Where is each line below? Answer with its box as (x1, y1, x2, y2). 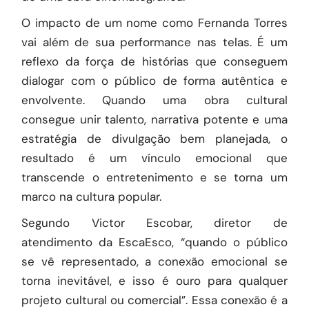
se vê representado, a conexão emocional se (21, 254, 288, 269)
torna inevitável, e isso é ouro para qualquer (21, 273, 288, 288)
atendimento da (21, 235, 119, 250)
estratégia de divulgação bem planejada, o (21, 131, 288, 146)
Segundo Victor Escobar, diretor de (21, 215, 288, 230)
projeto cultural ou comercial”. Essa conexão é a (21, 292, 288, 308)
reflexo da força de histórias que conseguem (21, 54, 288, 69)
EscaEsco (119, 235, 172, 250)
